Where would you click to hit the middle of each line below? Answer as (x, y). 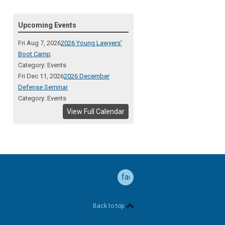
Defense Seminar (43, 87)
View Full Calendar (96, 111)
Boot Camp (34, 54)
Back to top (109, 206)
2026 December (87, 76)
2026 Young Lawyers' (91, 43)
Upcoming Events (47, 25)
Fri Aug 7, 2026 (39, 43)
